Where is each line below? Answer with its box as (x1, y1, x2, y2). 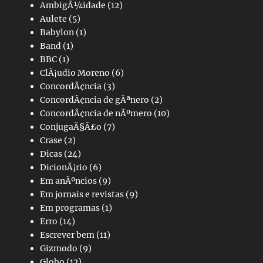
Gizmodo (40, 242, 77, 254)
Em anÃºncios (40, 175, 97, 186)
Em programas (40, 202, 100, 213)
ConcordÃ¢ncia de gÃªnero (40, 94, 149, 105)
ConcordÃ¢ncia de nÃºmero (40, 107, 152, 119)
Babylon (40, 26, 74, 38)
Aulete (40, 13, 67, 24)
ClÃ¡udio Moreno (40, 67, 110, 78)
